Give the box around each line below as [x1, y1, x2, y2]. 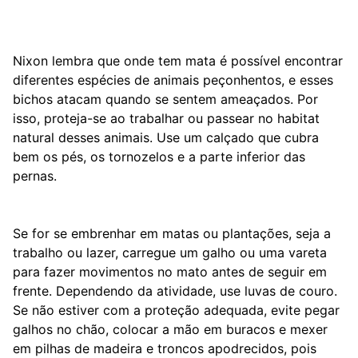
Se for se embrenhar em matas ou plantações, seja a [13, 225, 331, 241]
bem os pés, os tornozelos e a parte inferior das [13, 149, 305, 165]
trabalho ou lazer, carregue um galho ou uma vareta [13, 245, 327, 261]
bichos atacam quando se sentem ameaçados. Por [13, 91, 318, 107]
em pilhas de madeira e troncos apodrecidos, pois [13, 340, 316, 356]
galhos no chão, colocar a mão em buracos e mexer [13, 321, 328, 337]
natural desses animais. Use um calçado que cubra [13, 129, 319, 145]
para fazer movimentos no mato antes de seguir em [13, 264, 327, 280]
